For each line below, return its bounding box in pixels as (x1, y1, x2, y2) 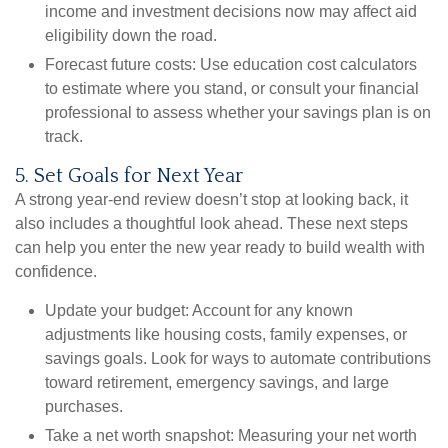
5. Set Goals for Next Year (15, 165, 243, 188)
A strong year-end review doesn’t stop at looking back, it (15, 191, 408, 209)
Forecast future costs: (45, 56, 196, 74)
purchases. (45, 398, 123, 416)
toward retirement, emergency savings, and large (45, 374, 389, 392)
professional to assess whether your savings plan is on (45, 104, 431, 122)
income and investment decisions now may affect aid (45, 3, 417, 21)
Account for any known (189, 302, 353, 320)
